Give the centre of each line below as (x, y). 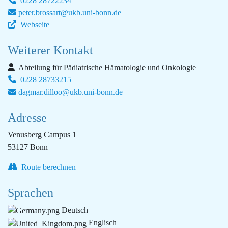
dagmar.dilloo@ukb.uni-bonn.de (70, 92)
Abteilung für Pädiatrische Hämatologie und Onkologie (106, 67)
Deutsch (74, 210)
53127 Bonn (28, 147)
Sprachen (31, 193)
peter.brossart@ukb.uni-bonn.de (70, 12)
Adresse (27, 118)
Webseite (34, 25)
